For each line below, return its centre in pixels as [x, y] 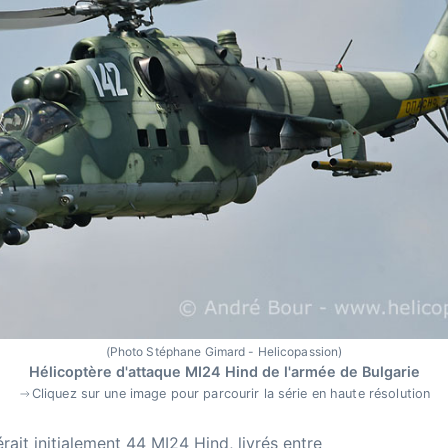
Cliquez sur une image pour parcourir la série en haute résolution [231, 393]
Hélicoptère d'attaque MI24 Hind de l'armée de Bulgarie [224, 371]
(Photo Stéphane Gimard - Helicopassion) [224, 351]
